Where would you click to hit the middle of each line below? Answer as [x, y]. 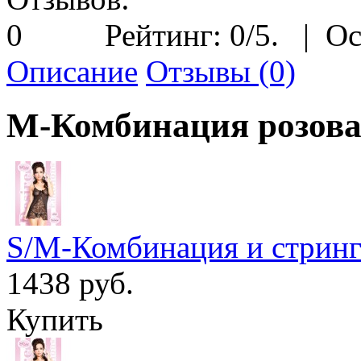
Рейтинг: [167, 35]
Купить [55, 319]
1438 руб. [70, 283]
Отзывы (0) [221, 71]
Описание [72, 71]
